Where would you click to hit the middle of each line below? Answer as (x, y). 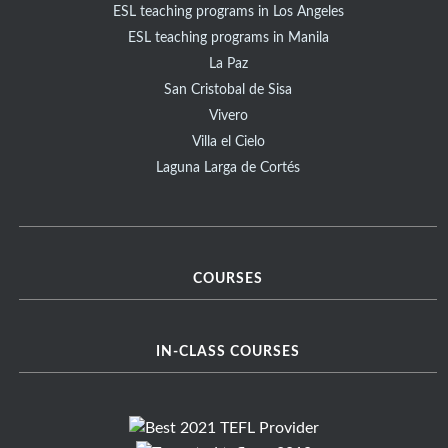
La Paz (228, 64)
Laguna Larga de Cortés (228, 168)
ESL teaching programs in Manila (228, 38)
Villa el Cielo (228, 142)
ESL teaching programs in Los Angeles (228, 12)
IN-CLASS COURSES (228, 352)
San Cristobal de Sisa (228, 90)
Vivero (228, 116)
